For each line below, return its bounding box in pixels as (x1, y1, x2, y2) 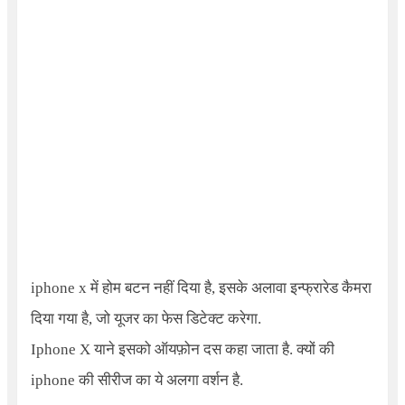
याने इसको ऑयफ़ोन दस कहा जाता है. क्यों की (89, 340, 334, 358)
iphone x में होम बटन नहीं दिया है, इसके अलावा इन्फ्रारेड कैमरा (30, 278, 372, 297)
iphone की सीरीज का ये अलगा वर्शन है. (30, 371, 243, 389)
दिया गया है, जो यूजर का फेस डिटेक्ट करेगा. (30, 309, 261, 327)
